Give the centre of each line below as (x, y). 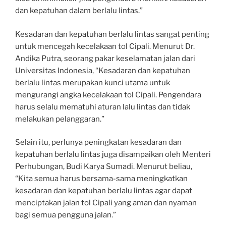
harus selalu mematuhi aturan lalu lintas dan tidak (103, 107)
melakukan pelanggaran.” (60, 119)
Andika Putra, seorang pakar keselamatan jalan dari (105, 58)
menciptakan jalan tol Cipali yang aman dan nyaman (106, 203)
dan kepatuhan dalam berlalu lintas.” (79, 11)
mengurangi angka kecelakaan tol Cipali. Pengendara (108, 95)
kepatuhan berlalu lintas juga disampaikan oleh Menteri (113, 154)
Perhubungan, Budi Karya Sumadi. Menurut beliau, (104, 166)
